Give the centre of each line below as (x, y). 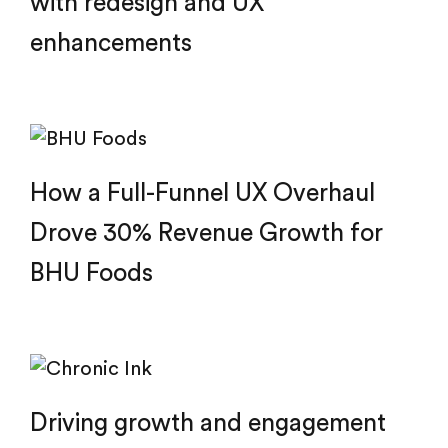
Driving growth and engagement (208, 423)
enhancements (111, 43)
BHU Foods (91, 273)
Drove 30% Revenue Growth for (206, 233)
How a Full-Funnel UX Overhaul (202, 193)
